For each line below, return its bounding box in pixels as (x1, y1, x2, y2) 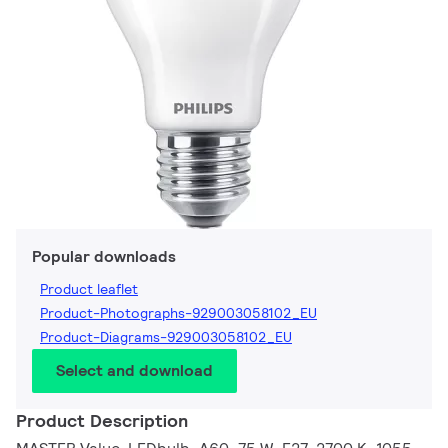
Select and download (56, 360, 213, 382)
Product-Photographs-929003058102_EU (40, 304, 317, 323)
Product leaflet (40, 280, 138, 299)
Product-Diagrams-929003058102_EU (40, 328, 292, 347)
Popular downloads (32, 246, 176, 268)
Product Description (16, 409, 188, 433)
